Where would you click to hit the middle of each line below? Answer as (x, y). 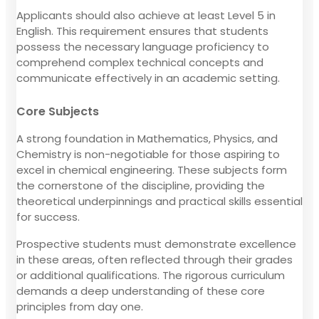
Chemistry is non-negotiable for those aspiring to (148, 154)
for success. (48, 216)
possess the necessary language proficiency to (143, 46)
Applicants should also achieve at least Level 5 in (146, 15)
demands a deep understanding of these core (141, 291)
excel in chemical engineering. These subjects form (152, 169)
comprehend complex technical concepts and (140, 62)
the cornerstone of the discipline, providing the (141, 185)
